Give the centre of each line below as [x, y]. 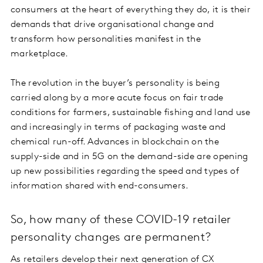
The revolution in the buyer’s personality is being [115, 84]
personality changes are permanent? [111, 238]
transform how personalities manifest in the [106, 40]
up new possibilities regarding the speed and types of [125, 172]
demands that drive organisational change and [112, 25]
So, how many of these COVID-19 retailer [121, 220]
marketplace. [40, 54]
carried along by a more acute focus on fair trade [117, 98]
